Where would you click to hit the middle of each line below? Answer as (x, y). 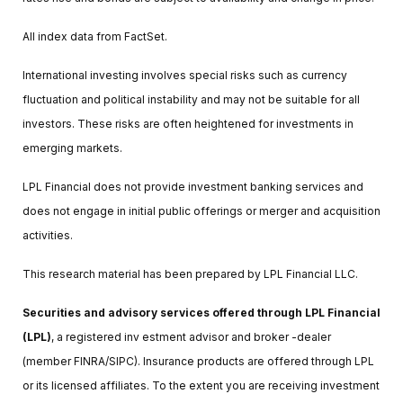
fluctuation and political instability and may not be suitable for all (191, 99)
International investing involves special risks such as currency (185, 75)
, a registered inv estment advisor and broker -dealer (191, 336)
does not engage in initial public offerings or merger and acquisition (201, 210)
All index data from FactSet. (95, 36)
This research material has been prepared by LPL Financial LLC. (190, 273)
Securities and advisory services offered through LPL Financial (201, 312)
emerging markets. (72, 148)
